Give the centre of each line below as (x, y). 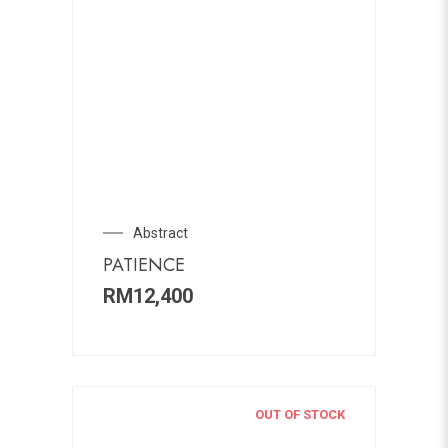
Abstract (160, 232)
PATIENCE (143, 264)
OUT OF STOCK (300, 414)
